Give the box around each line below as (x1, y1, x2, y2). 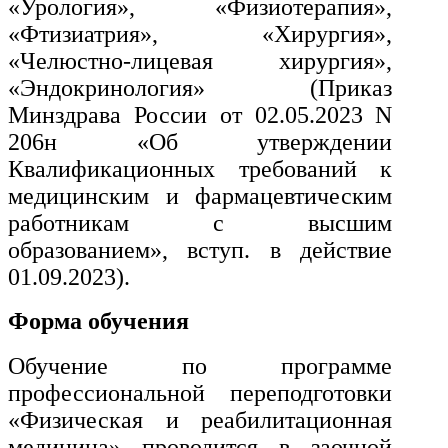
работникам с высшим (8, 209, 393, 236)
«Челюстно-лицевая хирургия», (8, 47, 393, 74)
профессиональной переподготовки (8, 380, 393, 407)
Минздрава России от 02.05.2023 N (8, 101, 393, 128)
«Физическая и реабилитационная (8, 407, 393, 434)
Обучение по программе (8, 353, 393, 380)
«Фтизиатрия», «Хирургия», (8, 20, 393, 47)
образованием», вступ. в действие (8, 236, 393, 263)
